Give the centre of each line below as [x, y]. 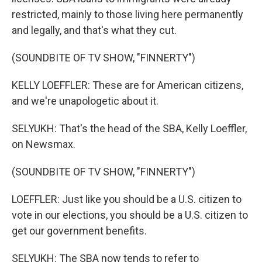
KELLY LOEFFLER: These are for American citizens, [127, 85]
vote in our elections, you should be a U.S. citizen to [130, 215]
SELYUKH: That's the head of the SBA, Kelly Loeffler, [129, 128]
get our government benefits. [79, 231]
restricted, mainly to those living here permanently [127, 14]
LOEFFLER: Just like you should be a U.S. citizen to [127, 199]
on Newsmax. [44, 144]
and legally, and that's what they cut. [94, 30]
